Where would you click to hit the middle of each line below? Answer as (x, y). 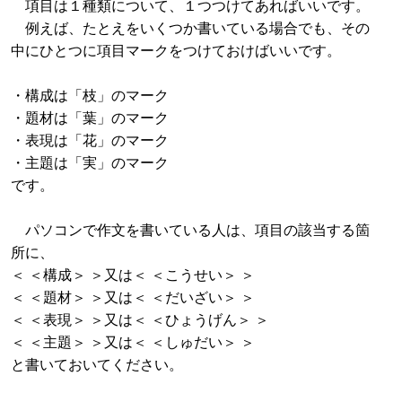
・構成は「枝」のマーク (90, 94)
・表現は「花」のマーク (90, 139)
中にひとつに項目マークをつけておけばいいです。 (176, 49)
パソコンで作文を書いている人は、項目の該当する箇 (190, 229)
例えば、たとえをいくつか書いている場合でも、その (190, 27)
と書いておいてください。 (97, 363)
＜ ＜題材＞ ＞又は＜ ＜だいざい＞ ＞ (133, 296)
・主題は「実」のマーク (90, 162)
